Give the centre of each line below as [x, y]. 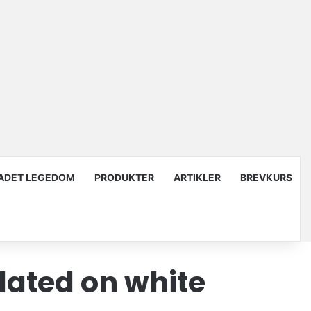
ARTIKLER [197, 177]
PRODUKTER [124, 177]
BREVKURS [266, 177]
